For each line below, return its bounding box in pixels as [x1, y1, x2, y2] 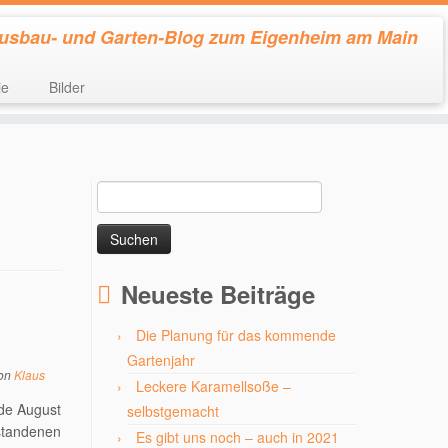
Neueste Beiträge [121, 277, 315, 311]
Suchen [96, 181, 144, 201]
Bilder [48, 77, 85, 97]
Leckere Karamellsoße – [136, 376, 291, 396]
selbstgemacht [127, 401, 219, 421]
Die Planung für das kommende [136, 325, 336, 345]
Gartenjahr [127, 350, 195, 370]
